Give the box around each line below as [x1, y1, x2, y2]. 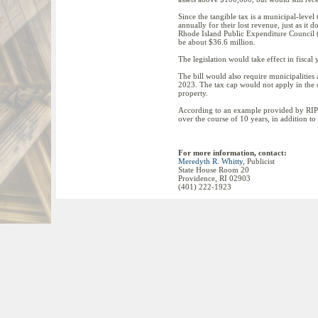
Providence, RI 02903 [178, 174, 251, 182]
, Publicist [243, 157, 275, 165]
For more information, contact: [178, 148, 287, 157]
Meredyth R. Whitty [178, 157, 243, 165]
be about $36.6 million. [178, 38, 256, 46]
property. [178, 89, 208, 97]
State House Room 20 [178, 165, 249, 174]
